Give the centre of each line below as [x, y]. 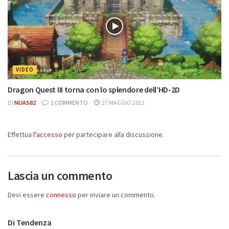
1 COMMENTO [69, 103]
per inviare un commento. [116, 195]
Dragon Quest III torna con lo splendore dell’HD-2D [94, 90]
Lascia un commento [60, 176]
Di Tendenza [30, 222]
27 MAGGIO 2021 [123, 103]
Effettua [20, 135]
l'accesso [48, 135]
